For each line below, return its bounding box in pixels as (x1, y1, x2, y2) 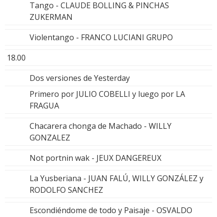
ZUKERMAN (30, 11, 73, 22)
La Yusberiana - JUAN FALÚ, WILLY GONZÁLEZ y (30, 172, 203, 184)
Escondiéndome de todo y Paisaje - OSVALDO (30, 204, 192, 216)
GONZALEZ (30, 132, 70, 143)
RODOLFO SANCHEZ (30, 184, 103, 195)
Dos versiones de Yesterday (30, 72, 130, 83)
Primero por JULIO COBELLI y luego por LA (30, 88, 185, 99)
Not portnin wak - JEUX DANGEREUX (30, 152, 161, 163)
